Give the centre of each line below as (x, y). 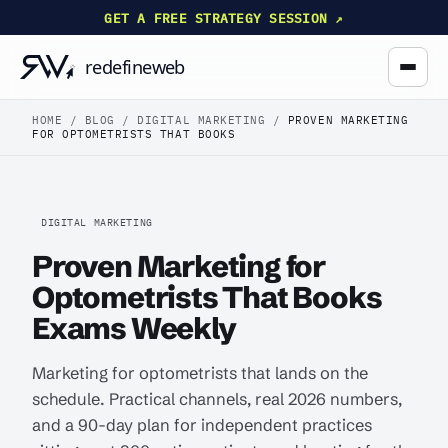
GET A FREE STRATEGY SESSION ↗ (224, 17)
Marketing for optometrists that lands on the (200, 373)
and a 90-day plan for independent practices (202, 425)
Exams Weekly (134, 328)
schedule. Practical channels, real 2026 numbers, (217, 399)
